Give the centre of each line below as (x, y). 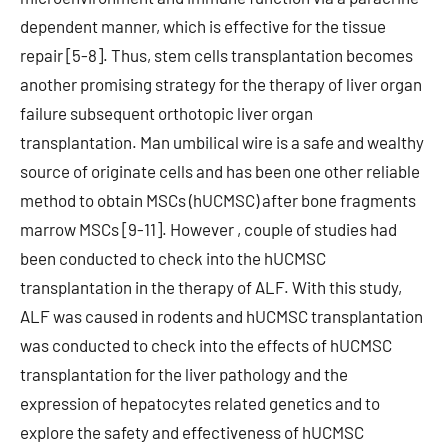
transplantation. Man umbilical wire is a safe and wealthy (222, 142)
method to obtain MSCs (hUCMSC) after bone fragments (218, 200)
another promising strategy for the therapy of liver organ (221, 84)
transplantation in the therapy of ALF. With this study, (211, 287)
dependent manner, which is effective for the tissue (203, 26)
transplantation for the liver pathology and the (184, 374)
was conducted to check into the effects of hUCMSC (206, 345)
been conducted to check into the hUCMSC (173, 258)
